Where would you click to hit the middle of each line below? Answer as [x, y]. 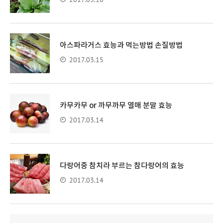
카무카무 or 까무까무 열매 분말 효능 [116, 106]
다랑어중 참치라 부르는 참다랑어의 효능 [122, 166]
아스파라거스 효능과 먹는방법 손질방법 [121, 45]
